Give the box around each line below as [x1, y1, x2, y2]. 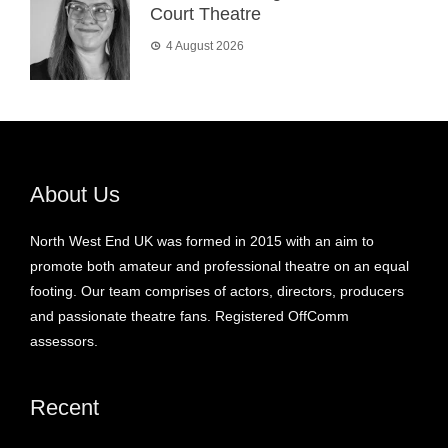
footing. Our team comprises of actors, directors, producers [30, 283, 404, 300]
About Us [30, 182, 120, 208]
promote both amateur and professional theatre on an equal [30, 258, 409, 275]
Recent [30, 395, 99, 421]
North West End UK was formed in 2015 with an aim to [30, 233, 374, 250]
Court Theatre [150, 4, 261, 25]
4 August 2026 [166, 39, 244, 54]
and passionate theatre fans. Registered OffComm [30, 308, 349, 325]
